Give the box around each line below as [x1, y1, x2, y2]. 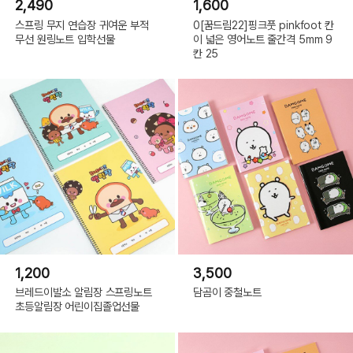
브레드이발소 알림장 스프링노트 [15, 285, 152, 299]
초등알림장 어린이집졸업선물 [15, 299, 140, 314]
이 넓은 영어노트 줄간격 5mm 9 [192, 32, 333, 46]
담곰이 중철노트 [192, 285, 262, 299]
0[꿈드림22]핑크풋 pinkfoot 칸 [192, 17, 334, 32]
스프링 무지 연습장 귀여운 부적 [15, 17, 149, 32]
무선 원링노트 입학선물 [15, 32, 115, 46]
